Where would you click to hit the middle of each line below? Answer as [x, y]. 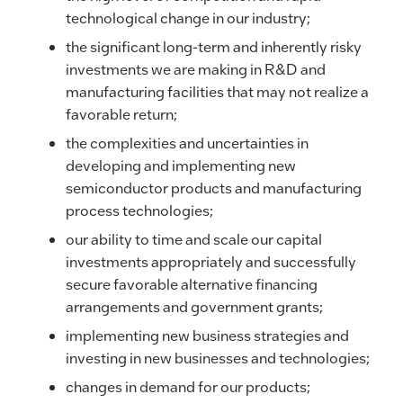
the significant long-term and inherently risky [213, 47]
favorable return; [121, 114]
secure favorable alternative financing [191, 284]
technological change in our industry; [188, 18]
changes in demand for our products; [188, 387]
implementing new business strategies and [207, 336]
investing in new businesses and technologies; [217, 358]
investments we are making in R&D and [195, 69]
